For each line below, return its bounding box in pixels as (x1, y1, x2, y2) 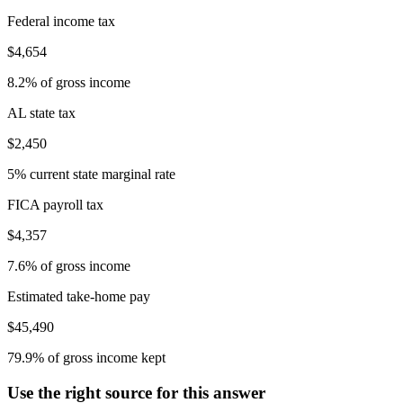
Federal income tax (7, 13, 115, 29)
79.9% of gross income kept (7, 350, 166, 365)
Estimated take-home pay (7, 289, 150, 304)
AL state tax (7, 105, 76, 121)
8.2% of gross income (7, 75, 130, 90)
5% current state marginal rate (7, 166, 175, 182)
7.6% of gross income (7, 258, 130, 273)
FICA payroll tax (7, 197, 103, 212)
